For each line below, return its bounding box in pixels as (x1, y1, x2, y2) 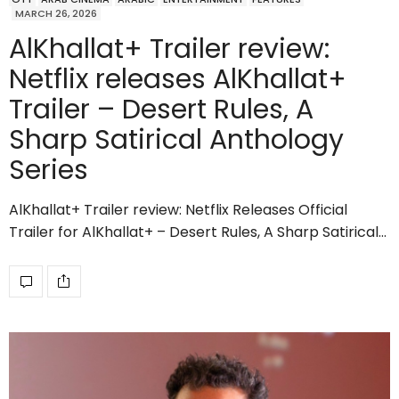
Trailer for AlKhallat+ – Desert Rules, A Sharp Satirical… (9, 221, 387, 242)
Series (9, 151, 88, 189)
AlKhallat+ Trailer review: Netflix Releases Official (9, 199, 347, 220)
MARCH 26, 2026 (15, 5, 97, 20)
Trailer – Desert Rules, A (9, 90, 313, 128)
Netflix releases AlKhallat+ (9, 60, 346, 98)
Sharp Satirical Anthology (9, 120, 344, 159)
